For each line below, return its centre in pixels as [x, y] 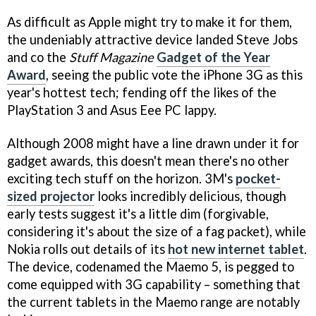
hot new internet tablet [236, 249]
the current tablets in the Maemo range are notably [153, 302]
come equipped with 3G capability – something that [154, 284]
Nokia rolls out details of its [87, 249]
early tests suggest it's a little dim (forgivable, [138, 213]
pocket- [258, 178]
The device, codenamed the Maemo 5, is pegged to [151, 266]
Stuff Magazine [111, 57]
